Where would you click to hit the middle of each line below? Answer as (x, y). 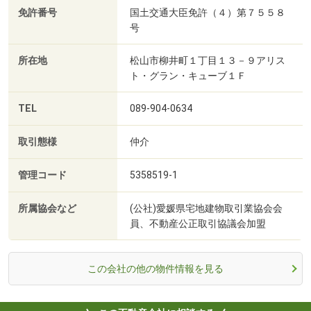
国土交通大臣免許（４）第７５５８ (208, 12)
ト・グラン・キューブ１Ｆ (188, 75)
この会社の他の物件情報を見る (155, 268)
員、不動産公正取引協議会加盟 (198, 223)
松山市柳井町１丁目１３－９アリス (208, 60)
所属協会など (47, 208)
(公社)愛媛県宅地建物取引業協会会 (206, 208)
